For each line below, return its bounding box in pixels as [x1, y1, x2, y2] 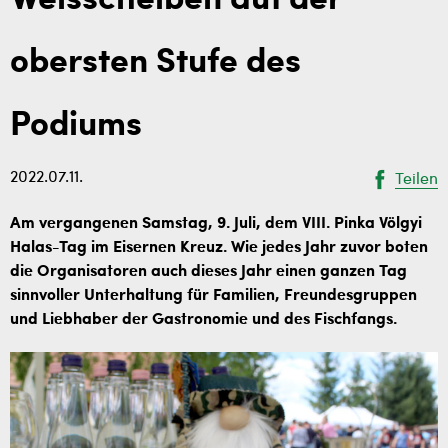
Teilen [395, 171, 438, 188]
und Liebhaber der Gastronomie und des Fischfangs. [10, 312, 397, 328]
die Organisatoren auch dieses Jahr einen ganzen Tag [10, 264, 407, 280]
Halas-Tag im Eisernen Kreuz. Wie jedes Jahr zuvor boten [10, 240, 428, 256]
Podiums [10, 109, 142, 143]
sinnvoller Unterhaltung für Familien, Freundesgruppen [10, 288, 417, 304]
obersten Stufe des [10, 46, 301, 80]
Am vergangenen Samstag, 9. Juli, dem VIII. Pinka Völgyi [10, 216, 422, 232]
